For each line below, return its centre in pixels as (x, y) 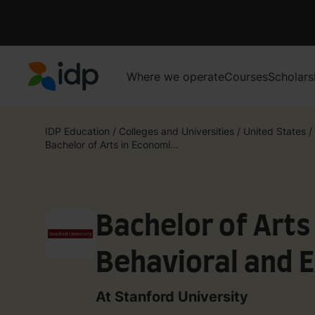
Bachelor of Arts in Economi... (112, 144)
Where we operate (175, 76)
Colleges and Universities (176, 131)
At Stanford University (172, 296)
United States (275, 131)
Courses (246, 76)
